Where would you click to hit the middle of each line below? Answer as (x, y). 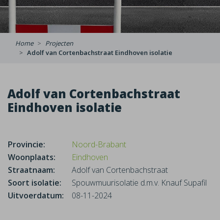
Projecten (59, 43)
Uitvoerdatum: (36, 195)
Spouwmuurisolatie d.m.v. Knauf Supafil (139, 183)
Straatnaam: (31, 170)
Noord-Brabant (99, 144)
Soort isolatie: (35, 183)
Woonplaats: (32, 157)
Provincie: (27, 144)
